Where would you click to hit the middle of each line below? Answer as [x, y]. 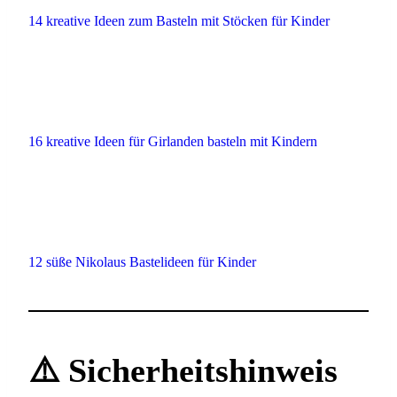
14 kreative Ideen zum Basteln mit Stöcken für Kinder [179, 21]
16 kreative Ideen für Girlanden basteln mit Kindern [173, 142]
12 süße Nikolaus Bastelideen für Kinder [142, 262]
